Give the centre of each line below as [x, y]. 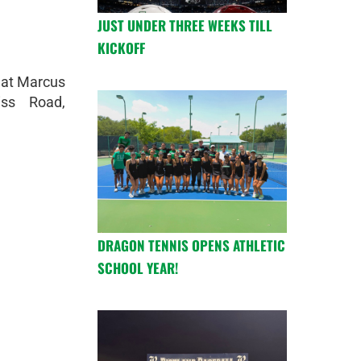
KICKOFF [121, 48]
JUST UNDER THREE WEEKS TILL [185, 26]
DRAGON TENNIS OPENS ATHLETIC [191, 245]
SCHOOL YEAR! [138, 268]
